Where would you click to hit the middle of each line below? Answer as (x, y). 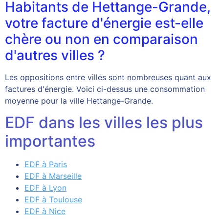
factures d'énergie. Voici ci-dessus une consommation (105, 89)
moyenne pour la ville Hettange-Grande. (79, 101)
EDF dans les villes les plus (104, 123)
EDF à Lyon (45, 188)
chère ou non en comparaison (101, 39)
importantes (50, 141)
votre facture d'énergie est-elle (104, 23)
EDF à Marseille (53, 176)
